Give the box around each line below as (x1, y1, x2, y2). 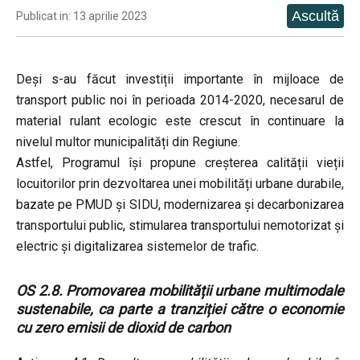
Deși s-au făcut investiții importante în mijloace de (16, 72, 344, 87)
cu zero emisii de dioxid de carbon (16, 319, 231, 336)
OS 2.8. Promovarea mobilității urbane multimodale (16, 282, 344, 299)
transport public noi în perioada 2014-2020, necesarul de (16, 92, 344, 108)
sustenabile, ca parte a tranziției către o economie (16, 301, 344, 317)
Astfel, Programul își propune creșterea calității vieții (16, 155, 344, 170)
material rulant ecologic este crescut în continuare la (16, 113, 344, 129)
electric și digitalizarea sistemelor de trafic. (16, 239, 259, 254)
